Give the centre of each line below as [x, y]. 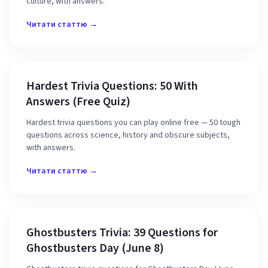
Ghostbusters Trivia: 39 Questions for [122, 233]
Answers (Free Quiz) [78, 102]
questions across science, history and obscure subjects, [128, 135]
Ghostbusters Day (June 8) [95, 248]
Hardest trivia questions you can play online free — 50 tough [133, 123]
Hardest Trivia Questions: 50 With [112, 86]
